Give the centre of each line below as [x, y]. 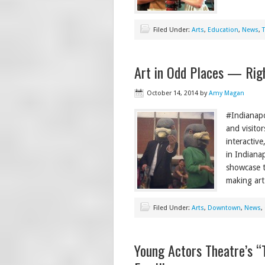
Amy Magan [227, 93]
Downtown [224, 208]
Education [223, 30]
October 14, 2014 [172, 93]
